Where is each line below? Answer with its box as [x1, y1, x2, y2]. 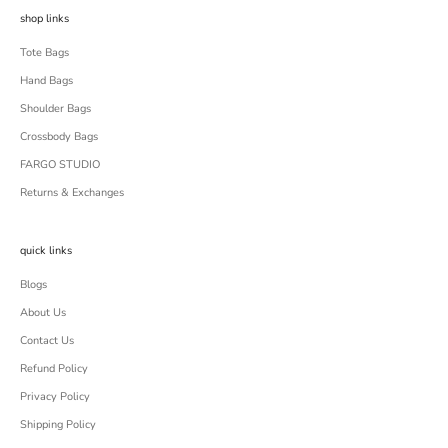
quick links [20, 242, 72, 258]
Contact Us [20, 332, 74, 348]
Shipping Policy [20, 416, 96, 432]
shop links [20, 10, 69, 26]
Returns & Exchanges [20, 184, 124, 200]
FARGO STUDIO [20, 156, 100, 172]
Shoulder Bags [20, 100, 91, 116]
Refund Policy [20, 360, 88, 376]
